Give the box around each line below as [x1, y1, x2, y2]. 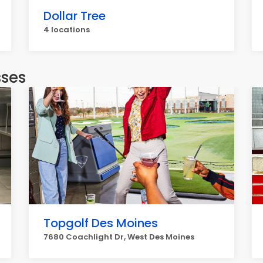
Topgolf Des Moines [43, 215, 158, 231]
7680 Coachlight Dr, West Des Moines [43, 231, 194, 242]
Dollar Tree [43, 8, 106, 24]
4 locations [43, 24, 90, 35]
